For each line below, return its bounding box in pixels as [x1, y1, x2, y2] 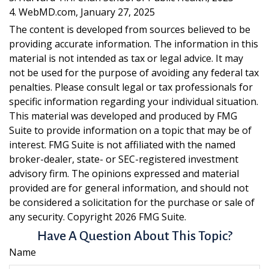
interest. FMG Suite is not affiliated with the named [9, 138, 235, 151]
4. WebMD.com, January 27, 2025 [9, 5, 155, 19]
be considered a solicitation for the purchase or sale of [9, 196, 255, 209]
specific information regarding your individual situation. [9, 95, 258, 108]
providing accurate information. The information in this [9, 37, 258, 50]
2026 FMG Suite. [115, 210, 186, 223]
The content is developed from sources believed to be [9, 23, 250, 36]
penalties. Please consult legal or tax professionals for [9, 80, 253, 94]
